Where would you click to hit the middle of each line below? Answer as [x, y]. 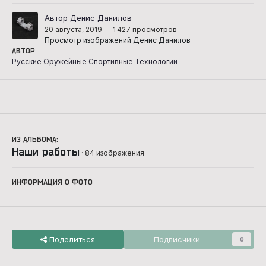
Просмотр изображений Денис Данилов [118, 40]
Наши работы [46, 151]
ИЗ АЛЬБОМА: [35, 139]
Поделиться [71, 239]
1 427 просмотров [145, 30]
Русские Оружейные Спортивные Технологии [95, 61]
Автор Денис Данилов [88, 18]
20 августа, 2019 [73, 30]
